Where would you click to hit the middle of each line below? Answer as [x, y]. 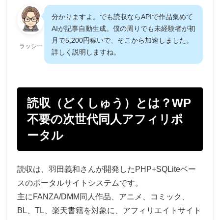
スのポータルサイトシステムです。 [80, 183]
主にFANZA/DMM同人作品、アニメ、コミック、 [103, 196]
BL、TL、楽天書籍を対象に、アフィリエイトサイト [109, 210]
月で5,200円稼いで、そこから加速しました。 [122, 40]
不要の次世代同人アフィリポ [105, 119]
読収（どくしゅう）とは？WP [109, 103]
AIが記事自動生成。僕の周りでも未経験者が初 [124, 28]
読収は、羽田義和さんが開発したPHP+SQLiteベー [107, 169]
